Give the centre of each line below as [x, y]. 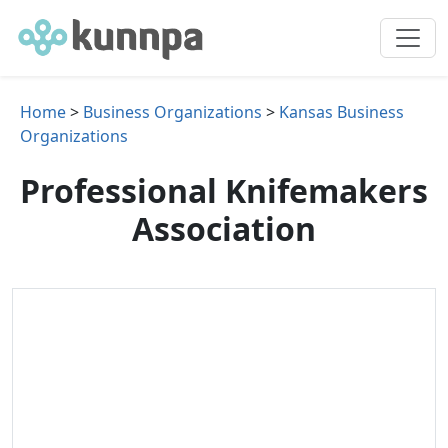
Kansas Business [341, 112]
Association [224, 228]
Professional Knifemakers [224, 190]
